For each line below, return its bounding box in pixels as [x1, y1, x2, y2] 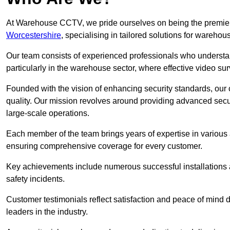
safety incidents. [6, 175, 65, 184]
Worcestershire [6, 31, 61, 40]
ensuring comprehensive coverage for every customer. [6, 142, 202, 151]
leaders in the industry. [6, 207, 88, 217]
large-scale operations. [6, 109, 89, 118]
